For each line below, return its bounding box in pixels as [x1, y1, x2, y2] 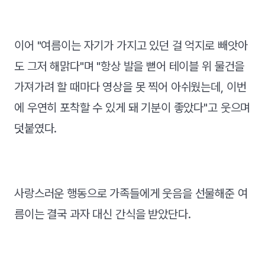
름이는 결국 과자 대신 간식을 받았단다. [14, 206, 191, 221]
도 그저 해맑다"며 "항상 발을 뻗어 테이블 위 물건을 [14, 59, 245, 73]
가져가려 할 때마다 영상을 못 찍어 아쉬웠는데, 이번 [14, 79, 247, 94]
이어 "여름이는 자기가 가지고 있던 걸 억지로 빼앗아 [14, 38, 248, 53]
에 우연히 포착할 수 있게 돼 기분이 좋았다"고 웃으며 [14, 100, 251, 115]
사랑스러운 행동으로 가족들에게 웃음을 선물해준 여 [14, 186, 248, 201]
